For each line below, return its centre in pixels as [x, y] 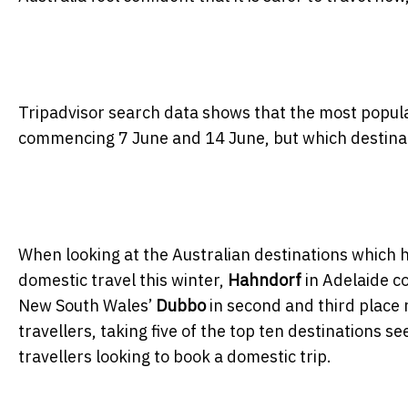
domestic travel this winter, [123, 280]
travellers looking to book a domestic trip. [175, 356]
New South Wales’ [87, 305]
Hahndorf [265, 280]
